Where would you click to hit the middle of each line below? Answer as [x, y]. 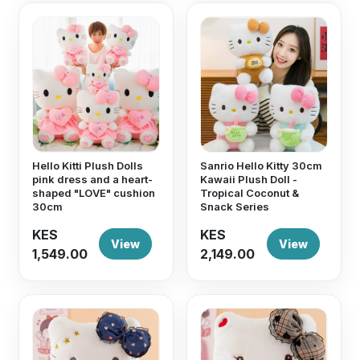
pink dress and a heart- [93, 179]
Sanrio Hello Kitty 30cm [261, 166]
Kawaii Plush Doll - [249, 179]
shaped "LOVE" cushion [94, 193]
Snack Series [235, 207]
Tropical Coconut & [250, 193]
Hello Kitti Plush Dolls [88, 166]
